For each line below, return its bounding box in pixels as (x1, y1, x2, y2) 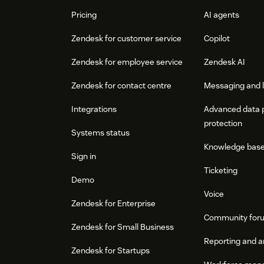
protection (204, 118, 243, 129)
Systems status (71, 127, 130, 138)
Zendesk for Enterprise (71, 198, 156, 209)
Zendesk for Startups (71, 245, 150, 256)
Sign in (71, 151, 96, 162)
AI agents (204, 9, 240, 21)
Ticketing (204, 165, 238, 176)
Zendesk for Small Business (71, 222, 174, 233)
